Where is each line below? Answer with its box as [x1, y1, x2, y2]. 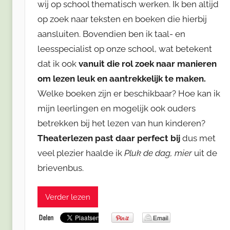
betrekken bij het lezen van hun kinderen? [37, 118, 205, 129]
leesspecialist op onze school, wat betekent [37, 44, 212, 54]
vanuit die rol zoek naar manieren [79, 59, 217, 69]
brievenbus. [37, 163, 84, 174]
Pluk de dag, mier [124, 148, 194, 159]
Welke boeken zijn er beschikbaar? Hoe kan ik [37, 88, 220, 99]
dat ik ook [37, 59, 79, 69]
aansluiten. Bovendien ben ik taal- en [37, 29, 185, 40]
